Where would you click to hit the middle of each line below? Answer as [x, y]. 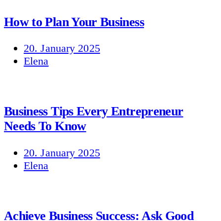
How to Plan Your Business [74, 22]
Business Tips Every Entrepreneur [94, 111]
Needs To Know [45, 126]
